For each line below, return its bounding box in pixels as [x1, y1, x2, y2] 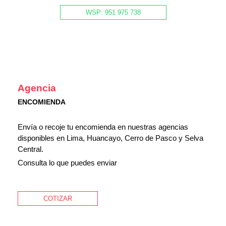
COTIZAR [43, 195, 72, 203]
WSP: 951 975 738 [85, 9, 141, 17]
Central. [18, 145, 43, 154]
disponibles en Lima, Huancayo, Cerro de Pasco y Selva [18, 134, 203, 143]
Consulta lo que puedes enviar [18, 158, 117, 167]
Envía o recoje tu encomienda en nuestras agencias [18, 123, 188, 132]
